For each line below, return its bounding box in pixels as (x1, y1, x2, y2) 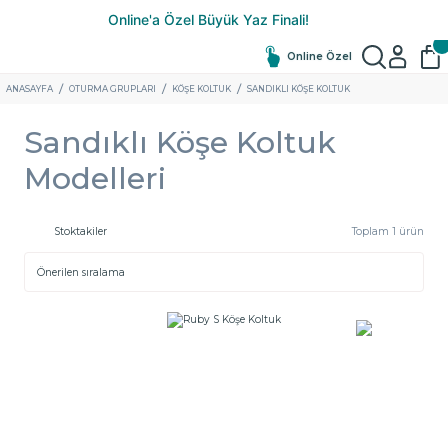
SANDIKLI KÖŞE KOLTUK (247, 84, 350, 94)
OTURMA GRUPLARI (69, 84, 156, 94)
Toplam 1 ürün (352, 225, 424, 238)
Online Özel (287, 49, 352, 63)
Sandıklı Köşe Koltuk (24, 124, 336, 161)
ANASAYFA (6, 84, 53, 94)
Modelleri (24, 160, 166, 197)
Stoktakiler (54, 225, 107, 238)
